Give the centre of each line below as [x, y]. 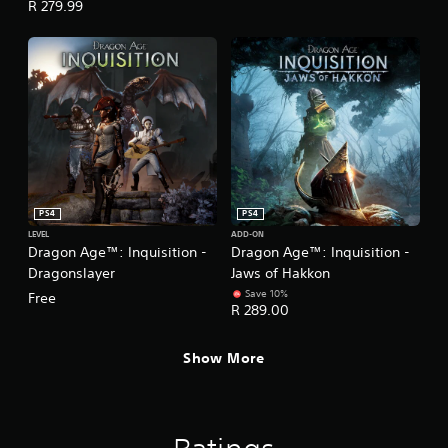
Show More [224, 357]
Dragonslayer [71, 272]
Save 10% [266, 293]
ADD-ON [247, 234]
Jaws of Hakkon [280, 272]
